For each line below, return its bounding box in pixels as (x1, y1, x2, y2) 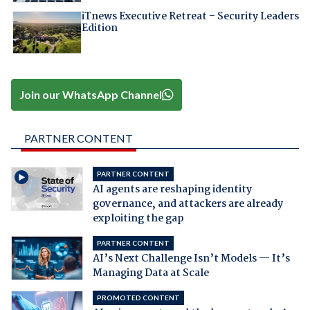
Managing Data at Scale (92, 265, 209, 282)
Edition (81, 20, 118, 37)
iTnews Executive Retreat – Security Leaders (81, 8, 299, 26)
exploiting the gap (92, 210, 184, 228)
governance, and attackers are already (92, 196, 283, 213)
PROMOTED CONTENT (96, 293, 180, 302)
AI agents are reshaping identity (92, 181, 252, 199)
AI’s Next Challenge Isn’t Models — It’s (92, 250, 290, 268)
